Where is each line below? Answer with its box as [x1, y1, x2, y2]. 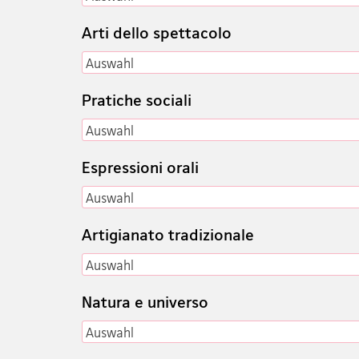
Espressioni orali [82, 157, 199, 177]
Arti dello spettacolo [82, 22, 232, 42]
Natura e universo [82, 292, 208, 312]
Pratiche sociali [82, 90, 192, 110]
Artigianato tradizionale [82, 224, 254, 244]
